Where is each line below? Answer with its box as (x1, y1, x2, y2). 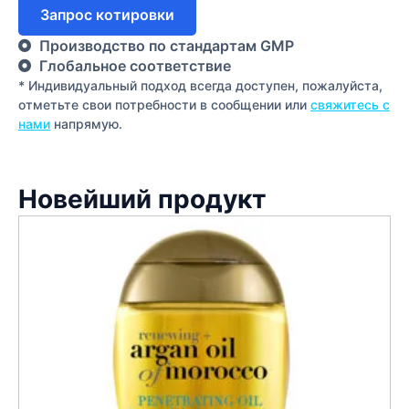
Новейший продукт (18, 183, 267, 215)
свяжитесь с (310, 97, 390, 113)
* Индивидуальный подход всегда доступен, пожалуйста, (18, 78, 383, 94)
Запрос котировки (40, 5, 174, 25)
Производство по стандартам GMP (38, 37, 294, 56)
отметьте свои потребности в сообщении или (18, 97, 310, 113)
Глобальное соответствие (38, 57, 231, 76)
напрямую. (50, 116, 122, 132)
